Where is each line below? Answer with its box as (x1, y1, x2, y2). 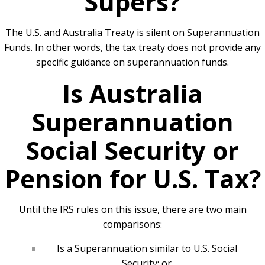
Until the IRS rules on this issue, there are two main (18, 202, 247, 216)
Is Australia (62, 76, 203, 110)
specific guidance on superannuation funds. (36, 55, 229, 69)
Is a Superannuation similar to (56, 241, 193, 255)
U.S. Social (193, 241, 237, 255)
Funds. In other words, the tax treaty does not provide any (4, 40, 261, 54)
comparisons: (103, 217, 162, 231)
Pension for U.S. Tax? (4, 161, 261, 195)
